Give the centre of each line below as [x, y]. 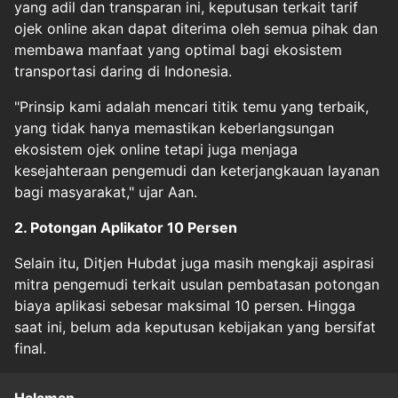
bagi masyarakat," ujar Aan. [106, 192]
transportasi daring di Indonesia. [123, 71]
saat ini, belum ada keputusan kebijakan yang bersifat [195, 327]
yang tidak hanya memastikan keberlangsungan [174, 128]
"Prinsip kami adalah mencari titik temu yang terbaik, [191, 107]
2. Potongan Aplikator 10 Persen [126, 227]
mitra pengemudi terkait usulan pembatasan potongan [197, 284]
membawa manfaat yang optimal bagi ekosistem [178, 50]
